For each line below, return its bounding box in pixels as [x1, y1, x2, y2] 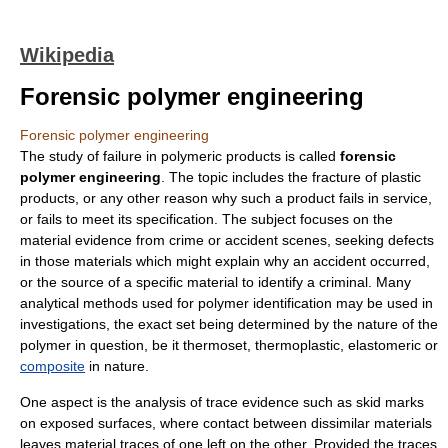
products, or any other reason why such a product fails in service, [20, 190, 432, 206]
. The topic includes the [161, 169, 312, 185]
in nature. [85, 358, 149, 374]
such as [299, 394, 356, 410]
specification [136, 211, 214, 227]
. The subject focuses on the [214, 211, 393, 227]
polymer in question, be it [20, 337, 183, 353]
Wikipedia [20, 44, 114, 66]
